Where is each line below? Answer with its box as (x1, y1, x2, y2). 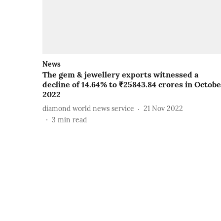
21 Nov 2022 (144, 104, 183, 113)
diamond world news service (42, 104, 134, 113)
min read (58, 115, 87, 124)
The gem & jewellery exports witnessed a (42, 69, 198, 79)
